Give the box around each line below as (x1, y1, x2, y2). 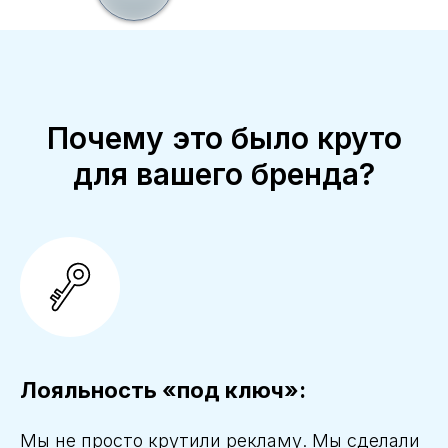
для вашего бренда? (73, 156, 375, 193)
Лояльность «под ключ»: (20, 377, 306, 404)
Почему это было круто (46, 120, 402, 157)
